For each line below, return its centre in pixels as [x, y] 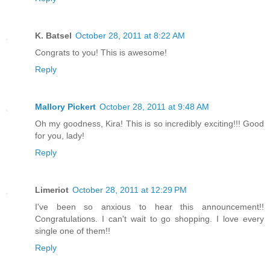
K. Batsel [53, 36]
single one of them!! [73, 231]
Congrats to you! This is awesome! [101, 53]
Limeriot [52, 190]
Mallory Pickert [65, 107]
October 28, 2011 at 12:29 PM [130, 190]
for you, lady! [60, 136]
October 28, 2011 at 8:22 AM [130, 36]
